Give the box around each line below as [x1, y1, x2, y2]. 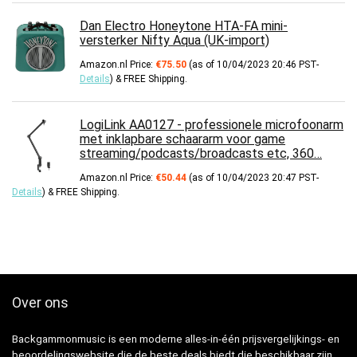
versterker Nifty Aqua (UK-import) [80, 33, 269, 49]
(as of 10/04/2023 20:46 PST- [186, 59, 319, 71]
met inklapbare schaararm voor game [80, 131, 285, 147]
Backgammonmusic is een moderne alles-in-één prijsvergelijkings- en [12, 333, 339, 346]
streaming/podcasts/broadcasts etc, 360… [80, 146, 322, 162]
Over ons [12, 294, 69, 312]
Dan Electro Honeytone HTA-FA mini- [80, 18, 288, 34]
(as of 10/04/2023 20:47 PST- [186, 172, 319, 184]
